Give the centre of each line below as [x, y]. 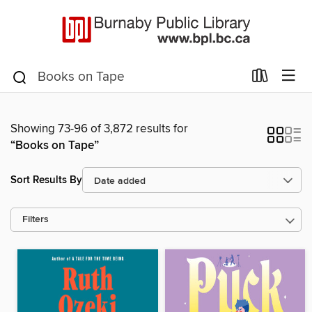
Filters [36, 220]
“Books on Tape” [55, 146]
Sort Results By [46, 180]
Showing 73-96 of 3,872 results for [99, 129]
